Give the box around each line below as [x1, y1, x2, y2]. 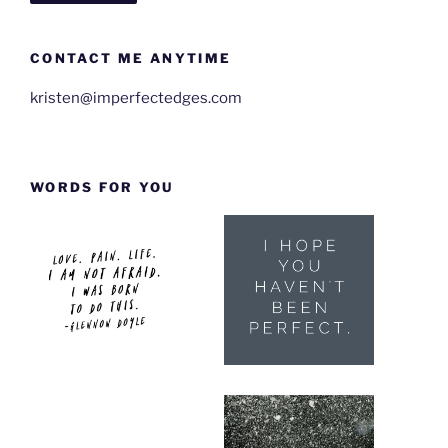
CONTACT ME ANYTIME [30, 49, 232, 66]
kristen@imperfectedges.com [30, 89, 242, 108]
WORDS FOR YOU [30, 178, 174, 195]
